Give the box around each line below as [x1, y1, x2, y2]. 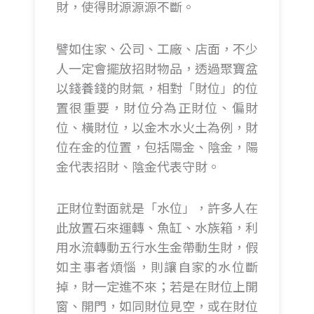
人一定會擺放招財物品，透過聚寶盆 [56, 58, 258, 77]
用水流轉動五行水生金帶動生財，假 [56, 238, 258, 256]
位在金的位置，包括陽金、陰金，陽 [56, 137, 258, 156]
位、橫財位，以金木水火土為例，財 [56, 117, 258, 136]
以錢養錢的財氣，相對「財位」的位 [56, 78, 258, 97]
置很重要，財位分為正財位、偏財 [56, 97, 258, 116]
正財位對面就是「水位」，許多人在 [56, 198, 258, 217]
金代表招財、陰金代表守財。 [56, 156, 220, 175]
